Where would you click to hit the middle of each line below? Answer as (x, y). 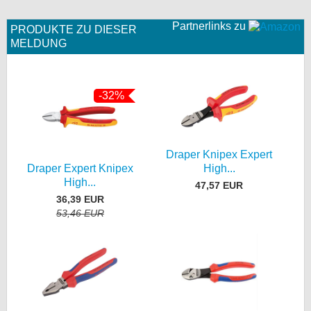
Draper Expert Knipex (80, 168)
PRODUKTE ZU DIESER (74, 30)
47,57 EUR (219, 185)
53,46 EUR (80, 213)
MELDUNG (39, 43)
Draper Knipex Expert (219, 154)
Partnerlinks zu (210, 26)
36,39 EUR (80, 199)
